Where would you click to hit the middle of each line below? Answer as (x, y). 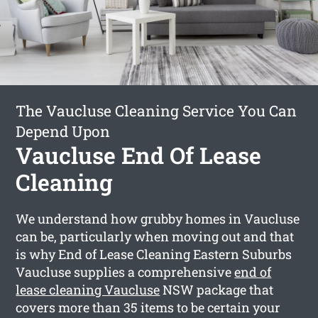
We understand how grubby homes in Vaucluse (158, 218)
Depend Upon (63, 131)
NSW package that (217, 289)
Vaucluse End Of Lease (139, 155)
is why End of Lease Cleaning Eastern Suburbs (154, 254)
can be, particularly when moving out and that (155, 236)
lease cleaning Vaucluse (88, 289)
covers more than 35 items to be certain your (148, 307)
